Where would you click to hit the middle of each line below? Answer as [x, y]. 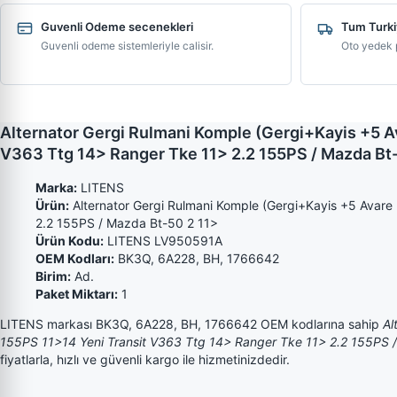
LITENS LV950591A [163, 241]
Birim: [53, 276]
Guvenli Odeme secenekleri [117, 27]
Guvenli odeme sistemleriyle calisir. [127, 46]
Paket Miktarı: [77, 294]
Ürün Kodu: [70, 241]
